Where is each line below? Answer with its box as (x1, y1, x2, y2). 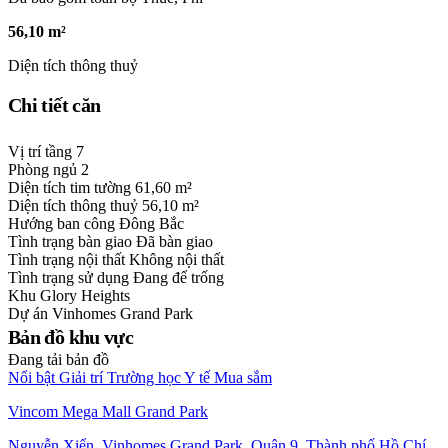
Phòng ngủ (8, 161, 81, 179)
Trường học (107, 369, 181, 387)
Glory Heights (40, 287, 130, 305)
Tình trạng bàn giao (8, 233, 136, 251)
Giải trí (59, 369, 103, 387)
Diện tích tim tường (8, 179, 135, 197)
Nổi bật (8, 369, 55, 387)
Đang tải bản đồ (8, 351, 109, 369)
